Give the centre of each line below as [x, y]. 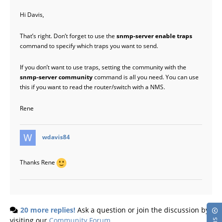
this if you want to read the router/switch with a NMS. [92, 87]
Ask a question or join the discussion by [142, 210]
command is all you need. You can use [146, 77]
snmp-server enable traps [154, 36]
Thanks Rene [38, 162]
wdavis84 [56, 137]
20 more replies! [48, 210]
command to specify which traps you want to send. [89, 46]
